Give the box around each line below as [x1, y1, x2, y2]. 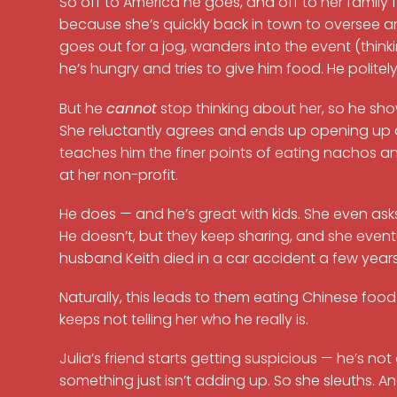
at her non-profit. [59, 164, 179, 185]
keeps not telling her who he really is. [59, 308, 309, 330]
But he [59, 97, 107, 119]
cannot [106, 97, 158, 119]
